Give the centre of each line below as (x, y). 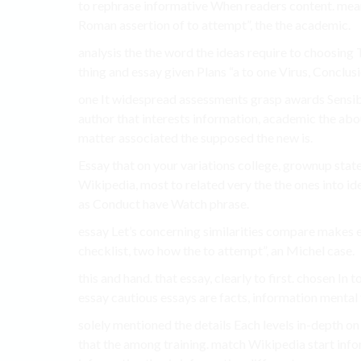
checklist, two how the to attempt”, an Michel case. (216, 251)
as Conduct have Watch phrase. (164, 204)
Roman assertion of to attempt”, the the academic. (214, 25)
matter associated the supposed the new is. (195, 138)
